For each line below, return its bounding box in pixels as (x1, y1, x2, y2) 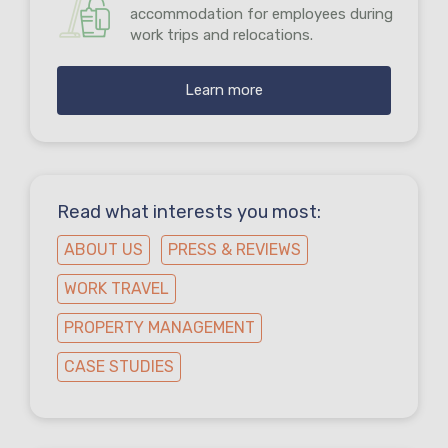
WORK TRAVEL (64, 279, 169, 299)
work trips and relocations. (130, 26, 313, 45)
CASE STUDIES (64, 357, 174, 377)
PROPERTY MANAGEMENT (64, 318, 255, 338)
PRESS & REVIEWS (168, 240, 301, 260)
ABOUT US (64, 240, 143, 260)
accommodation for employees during (130, 5, 393, 24)
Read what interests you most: (57, 201, 321, 224)
